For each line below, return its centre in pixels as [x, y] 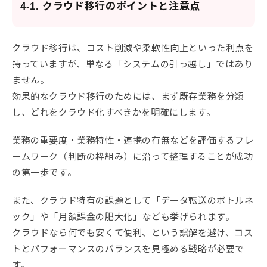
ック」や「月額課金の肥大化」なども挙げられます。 [123, 216]
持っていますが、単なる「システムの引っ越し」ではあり [133, 63]
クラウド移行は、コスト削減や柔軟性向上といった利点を [133, 47]
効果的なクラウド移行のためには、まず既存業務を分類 [128, 95]
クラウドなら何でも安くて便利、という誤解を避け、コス [133, 232]
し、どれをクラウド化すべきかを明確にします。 [114, 111]
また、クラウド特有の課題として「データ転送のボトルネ [133, 200]
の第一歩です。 [44, 172]
